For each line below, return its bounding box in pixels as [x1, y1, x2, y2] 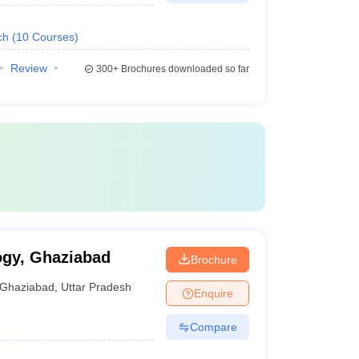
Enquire [193, 286, 233, 300]
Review [10, 62, 47, 75]
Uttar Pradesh [61, 280, 132, 293]
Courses [31, 30, 75, 43]
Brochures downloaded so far [118, 63, 249, 75]
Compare [189, 320, 237, 333]
